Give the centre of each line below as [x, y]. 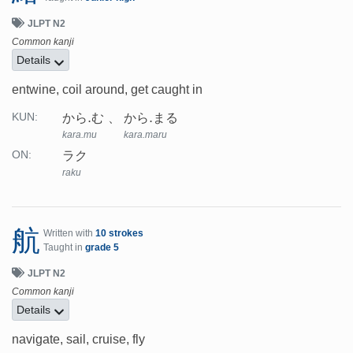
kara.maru [145, 135]
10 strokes [119, 234]
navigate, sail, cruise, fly [78, 340]
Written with [69, 234]
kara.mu [80, 135]
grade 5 [102, 248]
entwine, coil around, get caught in [107, 90]
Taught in [64, 248]
